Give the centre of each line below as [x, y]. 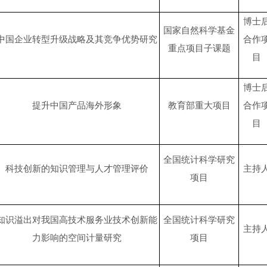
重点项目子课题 [199, 49]
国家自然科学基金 [199, 31]
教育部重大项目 [199, 106]
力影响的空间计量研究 [77, 238]
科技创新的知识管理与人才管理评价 [77, 169]
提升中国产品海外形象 [77, 106]
